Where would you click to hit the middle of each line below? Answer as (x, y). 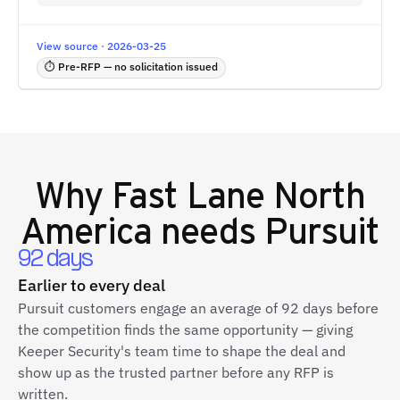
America (87, 229)
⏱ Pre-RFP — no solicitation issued (131, 67)
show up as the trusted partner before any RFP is (176, 372)
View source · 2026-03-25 (101, 46)
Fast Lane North (238, 193)
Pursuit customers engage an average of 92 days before (198, 308)
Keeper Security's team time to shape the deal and (182, 351)
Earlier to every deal (92, 285)
